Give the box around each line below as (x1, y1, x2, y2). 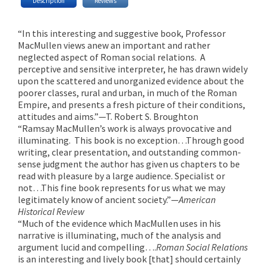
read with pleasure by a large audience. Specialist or (18, 169, 225, 182)
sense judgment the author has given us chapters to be (18, 157, 240, 170)
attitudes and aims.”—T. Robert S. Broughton (18, 110, 198, 122)
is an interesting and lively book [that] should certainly (18, 252, 240, 265)
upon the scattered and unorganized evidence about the (18, 74, 244, 87)
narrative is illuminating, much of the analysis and (18, 229, 221, 241)
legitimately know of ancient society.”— (18, 193, 179, 205)
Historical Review (18, 205, 84, 217)
